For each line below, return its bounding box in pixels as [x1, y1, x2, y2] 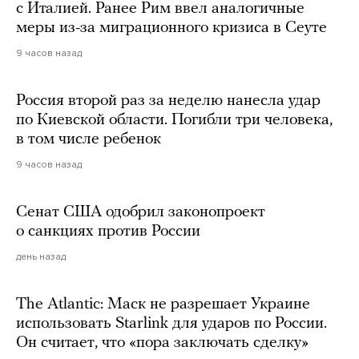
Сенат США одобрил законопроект [16, 204, 265, 220]
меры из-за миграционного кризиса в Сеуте [16, 19, 327, 36]
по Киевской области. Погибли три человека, [16, 111, 333, 128]
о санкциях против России [16, 223, 200, 240]
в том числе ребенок [16, 131, 161, 147]
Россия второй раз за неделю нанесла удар [16, 92, 321, 109]
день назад [16, 250, 66, 262]
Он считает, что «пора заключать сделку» [16, 334, 309, 351]
